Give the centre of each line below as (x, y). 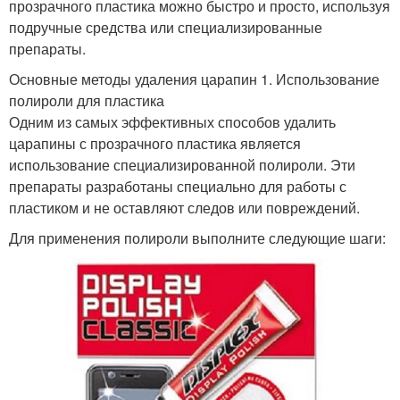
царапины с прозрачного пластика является (155, 144)
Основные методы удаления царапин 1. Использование (194, 79)
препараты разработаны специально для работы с (178, 187)
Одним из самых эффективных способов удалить (172, 122)
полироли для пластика (87, 101)
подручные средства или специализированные (166, 28)
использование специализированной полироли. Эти (182, 165)
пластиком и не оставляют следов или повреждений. (184, 208)
